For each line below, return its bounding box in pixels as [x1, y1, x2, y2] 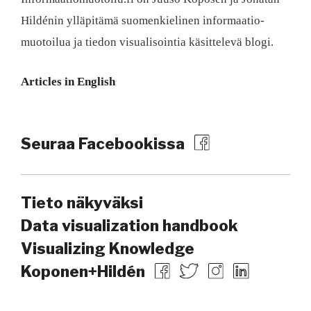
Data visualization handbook [21, 216, 238, 236]
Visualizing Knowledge [21, 239, 194, 259]
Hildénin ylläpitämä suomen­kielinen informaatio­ [21, 13, 264, 27]
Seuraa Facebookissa [21, 133, 188, 153]
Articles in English [21, 74, 115, 88]
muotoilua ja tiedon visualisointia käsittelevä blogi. [21, 35, 274, 49]
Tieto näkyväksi [21, 193, 143, 213]
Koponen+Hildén [21, 262, 145, 282]
